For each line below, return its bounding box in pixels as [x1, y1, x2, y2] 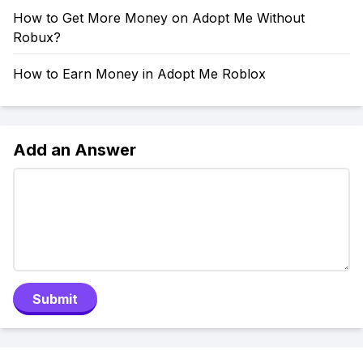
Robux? [13, 29, 61, 45]
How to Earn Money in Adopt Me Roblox [13, 66, 266, 82]
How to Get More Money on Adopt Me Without [13, 10, 305, 26]
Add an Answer [13, 140, 136, 160]
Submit [32, 291, 78, 307]
